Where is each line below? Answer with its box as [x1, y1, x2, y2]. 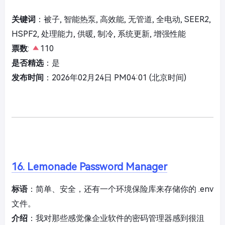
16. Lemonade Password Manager [12, 161, 167, 173]
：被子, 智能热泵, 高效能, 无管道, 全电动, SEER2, [36, 15, 211, 24]
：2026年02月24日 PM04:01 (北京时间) [44, 73, 186, 82]
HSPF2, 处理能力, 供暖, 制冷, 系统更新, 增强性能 [12, 29, 186, 39]
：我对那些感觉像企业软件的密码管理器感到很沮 [28, 213, 204, 223]
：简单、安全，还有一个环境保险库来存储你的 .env [28, 184, 213, 194]
